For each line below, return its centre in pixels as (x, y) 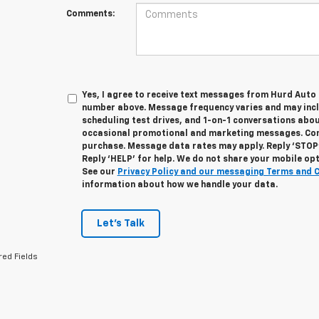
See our (99, 173)
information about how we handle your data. (179, 185)
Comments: (90, 15)
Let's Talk (121, 224)
